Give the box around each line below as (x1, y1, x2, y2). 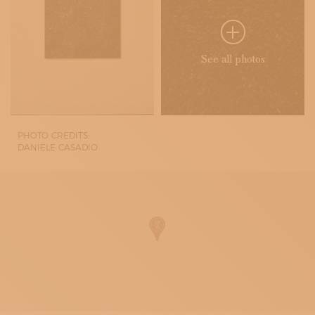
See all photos (200, 53, 265, 65)
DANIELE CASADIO (18, 142, 98, 153)
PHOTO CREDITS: (18, 130, 89, 141)
